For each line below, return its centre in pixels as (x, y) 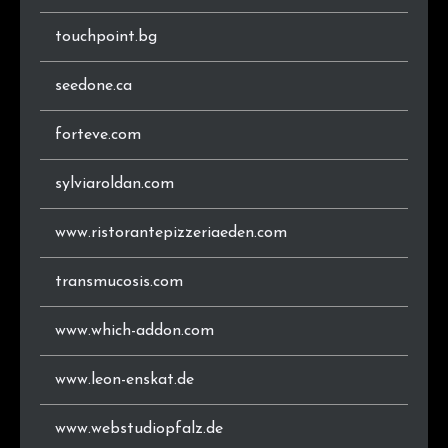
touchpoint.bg (106, 36)
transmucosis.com (119, 281)
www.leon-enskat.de (124, 379)
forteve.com (98, 134)
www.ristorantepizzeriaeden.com (171, 232)
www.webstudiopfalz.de (139, 428)
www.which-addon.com (134, 330)
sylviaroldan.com (114, 183)
